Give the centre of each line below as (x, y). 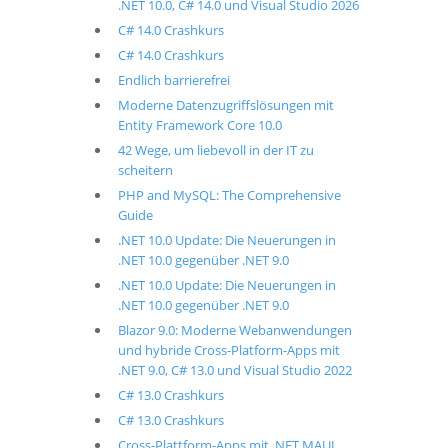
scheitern (145, 170)
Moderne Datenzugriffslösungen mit (225, 105)
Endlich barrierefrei (173, 80)
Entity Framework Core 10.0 (199, 125)
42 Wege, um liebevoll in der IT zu (215, 150)
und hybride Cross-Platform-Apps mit (228, 350)
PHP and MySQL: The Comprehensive (229, 195)
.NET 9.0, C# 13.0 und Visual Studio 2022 (234, 370)
